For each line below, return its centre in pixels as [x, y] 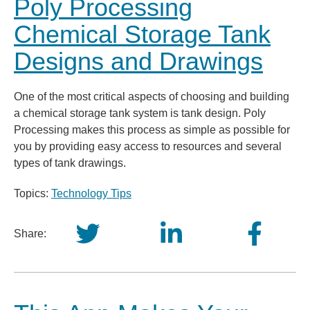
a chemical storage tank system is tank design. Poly [140, 113]
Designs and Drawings [138, 61]
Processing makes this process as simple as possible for [152, 130]
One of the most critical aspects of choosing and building [152, 97]
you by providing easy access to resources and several [148, 146]
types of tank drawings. [70, 163]
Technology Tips [91, 193]
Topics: [33, 193]
